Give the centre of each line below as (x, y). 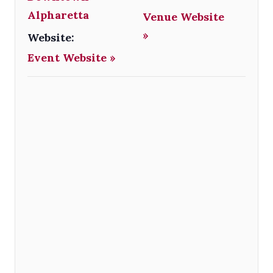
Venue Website (184, 16)
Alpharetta (58, 15)
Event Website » (72, 57)
